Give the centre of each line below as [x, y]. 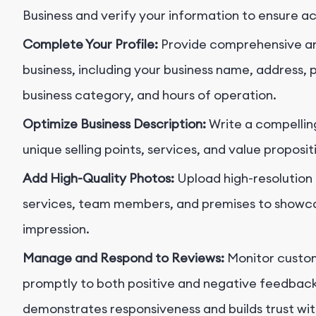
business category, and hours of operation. [150, 95]
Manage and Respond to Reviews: [123, 258]
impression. [56, 229]
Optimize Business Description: [116, 124]
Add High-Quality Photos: [100, 178]
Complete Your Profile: [92, 44]
